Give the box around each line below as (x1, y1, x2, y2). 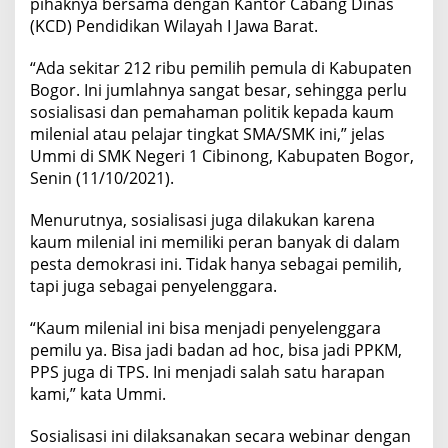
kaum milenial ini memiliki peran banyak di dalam (30, 231, 400, 254)
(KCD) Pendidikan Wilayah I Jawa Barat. (30, 15, 318, 38)
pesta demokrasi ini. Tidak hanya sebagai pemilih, (30, 253, 402, 276)
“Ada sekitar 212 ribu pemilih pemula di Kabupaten (30, 57, 412, 80)
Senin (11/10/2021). (30, 167, 174, 190)
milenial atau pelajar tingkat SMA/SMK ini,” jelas (30, 123, 385, 146)
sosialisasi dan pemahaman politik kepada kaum (30, 101, 394, 124)
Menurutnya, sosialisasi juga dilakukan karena (30, 209, 375, 232)
